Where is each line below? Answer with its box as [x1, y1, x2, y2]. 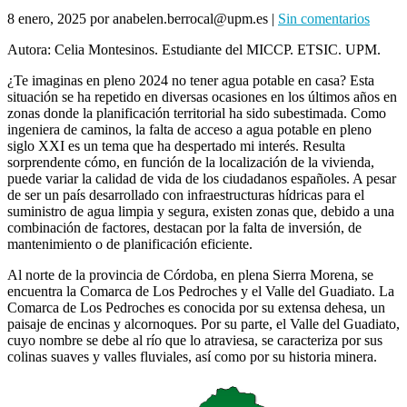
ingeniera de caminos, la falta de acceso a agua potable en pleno [7, 121, 372, 137]
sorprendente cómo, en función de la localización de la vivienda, [7, 154, 374, 170]
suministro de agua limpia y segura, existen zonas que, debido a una [7, 203, 394, 219]
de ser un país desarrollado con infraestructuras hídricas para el [7, 186, 364, 203]
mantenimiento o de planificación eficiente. [7, 235, 253, 252]
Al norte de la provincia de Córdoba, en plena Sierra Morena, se [7, 266, 373, 283]
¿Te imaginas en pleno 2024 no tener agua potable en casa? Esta [7, 72, 374, 88]
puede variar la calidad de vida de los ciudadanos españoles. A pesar [7, 170, 396, 186]
